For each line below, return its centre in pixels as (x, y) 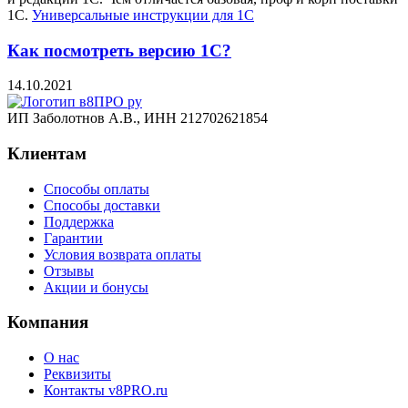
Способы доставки (102, 205)
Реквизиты (77, 374)
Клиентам (47, 154)
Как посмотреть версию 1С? (119, 50)
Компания (48, 322)
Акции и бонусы (96, 287)
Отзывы (69, 270)
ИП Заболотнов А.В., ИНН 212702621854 (138, 118)
